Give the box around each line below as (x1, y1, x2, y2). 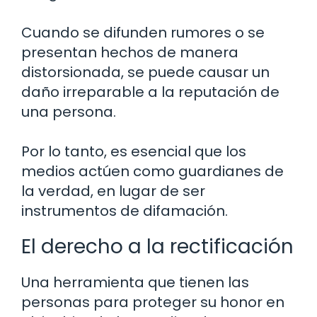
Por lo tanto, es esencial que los (21, 142, 246, 162)
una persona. (21, 102, 116, 122)
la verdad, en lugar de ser (21, 181, 205, 202)
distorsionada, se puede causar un (21, 62, 270, 83)
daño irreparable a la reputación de (21, 82, 279, 103)
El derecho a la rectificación (21, 233, 294, 261)
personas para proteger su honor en (21, 292, 284, 313)
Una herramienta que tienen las (21, 272, 249, 293)
